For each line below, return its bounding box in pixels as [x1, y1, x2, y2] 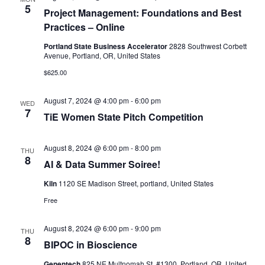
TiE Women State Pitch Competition [43, 110, 203, 124]
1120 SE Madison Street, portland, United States [58, 178, 214, 188]
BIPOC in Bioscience [43, 238, 137, 251]
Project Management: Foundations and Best [43, 6, 241, 20]
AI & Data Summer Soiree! [43, 157, 160, 171]
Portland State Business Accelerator [43, 41, 169, 51]
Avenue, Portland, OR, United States [43, 50, 160, 60]
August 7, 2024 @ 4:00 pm [43, 95, 129, 105]
